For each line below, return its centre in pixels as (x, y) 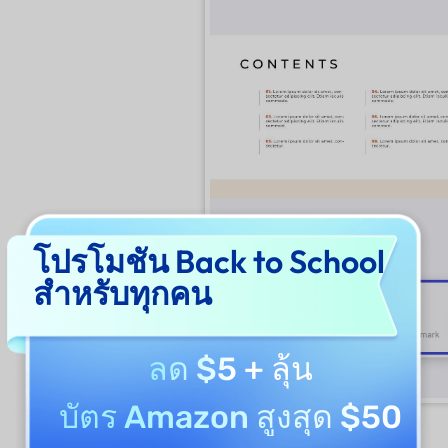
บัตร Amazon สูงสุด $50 (230, 417)
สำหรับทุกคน (122, 293)
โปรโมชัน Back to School (209, 261)
